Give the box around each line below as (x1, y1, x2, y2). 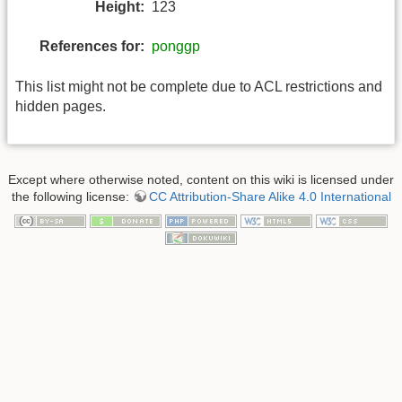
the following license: (11, 189, 133, 205)
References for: (39, 39, 144, 55)
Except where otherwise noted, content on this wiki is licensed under (8, 172, 394, 188)
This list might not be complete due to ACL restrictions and (15, 78, 382, 94)
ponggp (152, 39, 200, 55)
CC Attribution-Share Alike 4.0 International (148, 189, 391, 205)
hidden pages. (15, 98, 106, 114)
